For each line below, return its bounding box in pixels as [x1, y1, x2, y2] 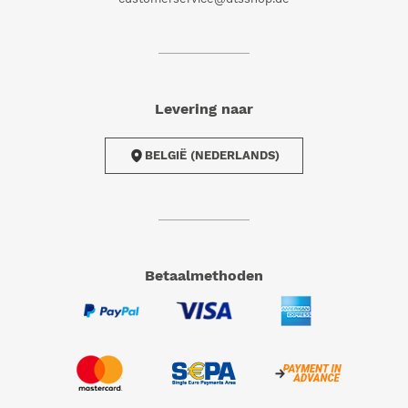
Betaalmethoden [155, 266, 263, 284]
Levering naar [155, 99, 253, 117]
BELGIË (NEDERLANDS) [145, 148, 280, 163]
